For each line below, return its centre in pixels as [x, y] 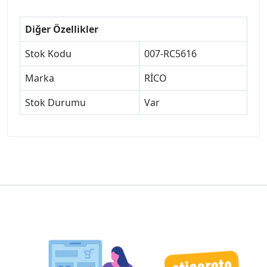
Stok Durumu [55, 102]
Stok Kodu [48, 53]
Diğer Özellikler [62, 29]
